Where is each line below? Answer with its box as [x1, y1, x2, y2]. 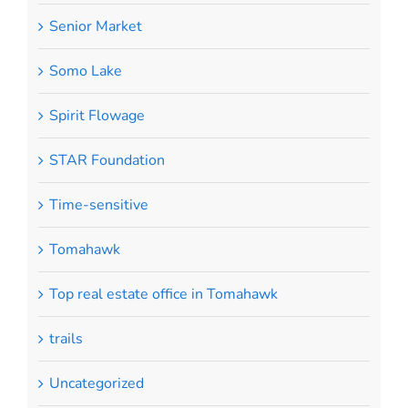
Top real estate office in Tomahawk [48, 283, 278, 304]
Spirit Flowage [48, 105, 145, 126]
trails [48, 328, 83, 349]
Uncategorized [48, 372, 144, 393]
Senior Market [48, 15, 142, 36]
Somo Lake [48, 60, 122, 81]
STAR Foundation [48, 149, 165, 170]
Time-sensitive [48, 194, 148, 215]
